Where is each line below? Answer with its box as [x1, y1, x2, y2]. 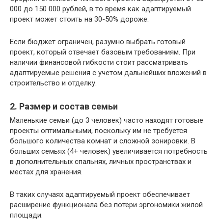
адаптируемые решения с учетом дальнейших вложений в [10, 68, 207, 77]
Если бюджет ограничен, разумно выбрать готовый [10, 37, 186, 46]
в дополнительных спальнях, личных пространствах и [10, 157, 192, 166]
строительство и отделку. [10, 79, 97, 87]
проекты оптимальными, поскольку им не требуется [10, 126, 187, 135]
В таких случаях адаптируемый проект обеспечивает [10, 190, 190, 199]
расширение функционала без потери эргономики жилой [10, 200, 203, 209]
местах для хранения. [10, 167, 82, 176]
